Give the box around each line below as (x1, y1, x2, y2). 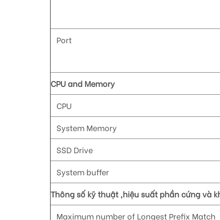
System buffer (51, 166, 109, 178)
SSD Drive (51, 144, 93, 156)
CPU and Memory (51, 78, 115, 89)
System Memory (51, 122, 117, 134)
